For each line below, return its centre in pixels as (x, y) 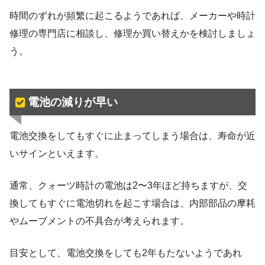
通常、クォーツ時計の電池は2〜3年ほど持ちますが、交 (128, 185)
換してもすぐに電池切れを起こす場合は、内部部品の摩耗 (132, 203)
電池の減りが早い (72, 102)
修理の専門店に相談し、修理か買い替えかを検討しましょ (132, 34)
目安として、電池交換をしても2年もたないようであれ (126, 253)
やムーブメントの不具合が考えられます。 (99, 221)
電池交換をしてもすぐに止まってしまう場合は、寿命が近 (132, 135)
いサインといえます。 (57, 153)
